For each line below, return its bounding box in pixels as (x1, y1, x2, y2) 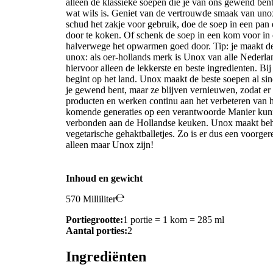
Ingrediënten (66, 249, 146, 265)
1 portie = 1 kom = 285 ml (123, 214, 224, 225)
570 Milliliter (66, 194, 116, 205)
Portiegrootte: (66, 214, 123, 225)
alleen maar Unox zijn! (66, 140, 154, 151)
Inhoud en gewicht (66, 173, 143, 184)
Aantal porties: (66, 225, 127, 236)
